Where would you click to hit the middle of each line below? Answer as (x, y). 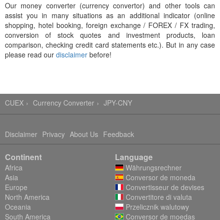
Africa (14, 167)
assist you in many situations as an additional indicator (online (110, 15)
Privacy (54, 134)
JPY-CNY (118, 103)
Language (134, 157)
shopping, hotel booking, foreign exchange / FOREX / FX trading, (110, 25)
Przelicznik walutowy (156, 207)
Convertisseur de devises (164, 187)
